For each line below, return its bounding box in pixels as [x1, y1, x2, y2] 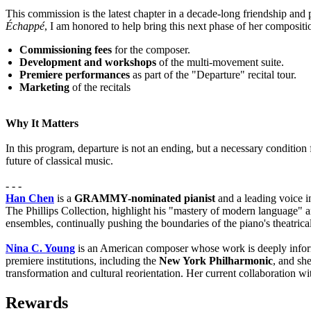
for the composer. [112, 44, 193, 56]
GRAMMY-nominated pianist [74, 192, 215, 205]
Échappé [6, 20, 44, 33]
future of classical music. [6, 155, 113, 167]
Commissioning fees [19, 44, 112, 56]
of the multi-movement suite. [156, 56, 287, 69]
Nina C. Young [6, 242, 75, 255]
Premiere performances [19, 69, 130, 81]
